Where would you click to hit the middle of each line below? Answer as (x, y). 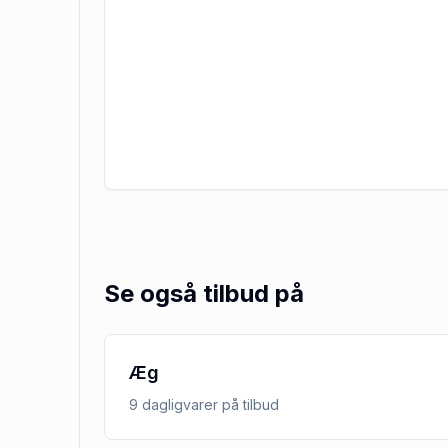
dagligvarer (180, 404)
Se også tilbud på (204, 293)
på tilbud (248, 404)
